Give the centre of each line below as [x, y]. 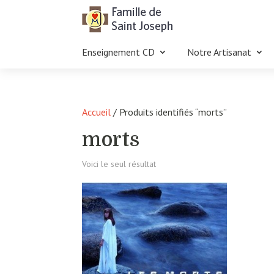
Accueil [97, 112]
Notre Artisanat [220, 52]
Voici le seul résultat [119, 164]
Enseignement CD [119, 52]
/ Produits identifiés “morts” [169, 112]
